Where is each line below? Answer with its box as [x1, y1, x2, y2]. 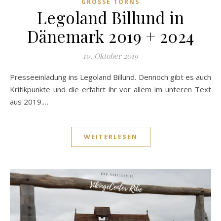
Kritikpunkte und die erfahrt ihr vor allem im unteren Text [10, 84, 211, 94]
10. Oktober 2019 [83, 50, 138, 61]
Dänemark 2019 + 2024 [27, 25, 194, 47]
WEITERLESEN [83, 132, 138, 141]
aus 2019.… [10, 96, 48, 107]
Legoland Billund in [37, 6, 184, 28]
